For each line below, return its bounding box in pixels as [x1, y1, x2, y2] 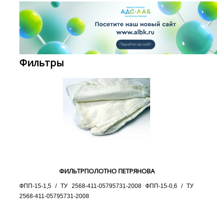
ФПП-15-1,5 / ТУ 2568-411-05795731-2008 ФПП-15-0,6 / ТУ [19, 183, 194, 190]
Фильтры [19, 56, 64, 70]
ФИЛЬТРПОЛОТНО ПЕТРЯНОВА [59, 167, 155, 176]
